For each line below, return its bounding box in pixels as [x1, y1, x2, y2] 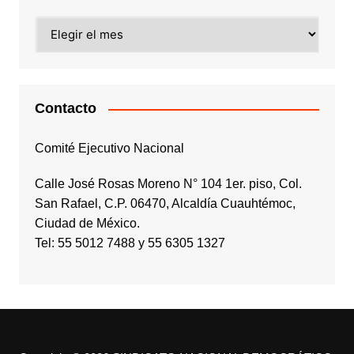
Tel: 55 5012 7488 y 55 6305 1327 [34, 236, 225, 250]
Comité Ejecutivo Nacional [34, 141, 184, 156]
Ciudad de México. [34, 217, 140, 231]
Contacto [34, 100, 96, 117]
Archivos [33, 17, 84, 32]
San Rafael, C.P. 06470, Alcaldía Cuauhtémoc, [34, 197, 296, 211]
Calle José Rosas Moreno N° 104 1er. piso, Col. [34, 177, 302, 191]
